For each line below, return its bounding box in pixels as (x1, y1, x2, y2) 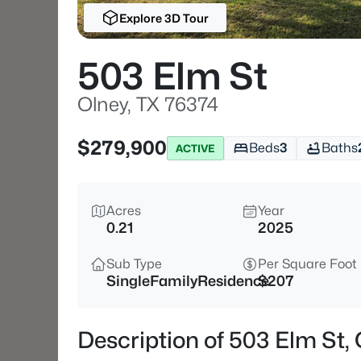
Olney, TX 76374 (77, 93, 218, 116)
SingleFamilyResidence (106, 272, 269, 289)
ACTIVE (176, 141, 215, 155)
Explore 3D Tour (118, 10, 209, 25)
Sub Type (106, 256, 162, 272)
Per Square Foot (258, 256, 357, 272)
